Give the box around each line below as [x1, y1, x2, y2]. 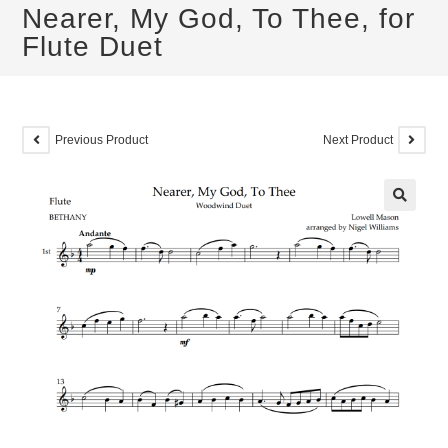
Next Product [322, 132, 393, 147]
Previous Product [55, 132, 149, 147]
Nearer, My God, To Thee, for [22, 3, 416, 34]
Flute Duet [22, 31, 164, 62]
